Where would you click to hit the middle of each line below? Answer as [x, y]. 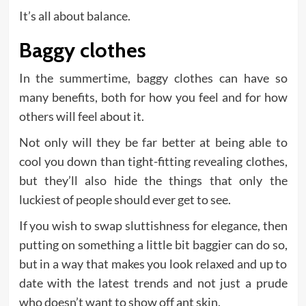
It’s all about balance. [74, 16]
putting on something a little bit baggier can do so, [153, 245]
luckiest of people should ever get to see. [125, 200]
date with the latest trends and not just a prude [153, 283]
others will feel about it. [81, 116]
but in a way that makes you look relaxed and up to [153, 264]
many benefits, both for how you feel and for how [153, 97]
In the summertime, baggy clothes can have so [153, 78]
